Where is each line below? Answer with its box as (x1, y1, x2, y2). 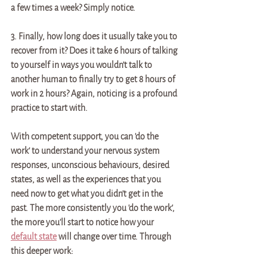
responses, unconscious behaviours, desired (11, 160, 171, 170)
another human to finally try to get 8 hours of (11, 74, 177, 84)
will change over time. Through (57, 232, 173, 241)
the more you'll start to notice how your (11, 218, 156, 227)
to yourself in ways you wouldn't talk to (11, 60, 154, 70)
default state (11, 232, 57, 241)
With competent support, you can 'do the (11, 132, 160, 141)
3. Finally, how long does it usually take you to (11, 32, 179, 41)
